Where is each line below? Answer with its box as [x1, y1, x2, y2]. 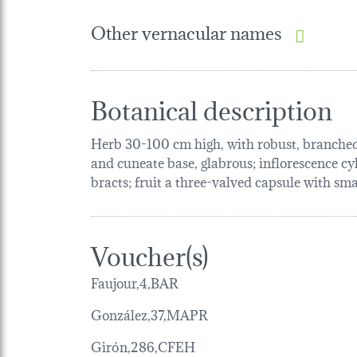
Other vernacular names [91, 18, 282, 46]
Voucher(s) [91, 233, 209, 273]
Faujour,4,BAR [91, 270, 178, 292]
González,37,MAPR [91, 302, 208, 324]
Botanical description [91, 88, 332, 127]
